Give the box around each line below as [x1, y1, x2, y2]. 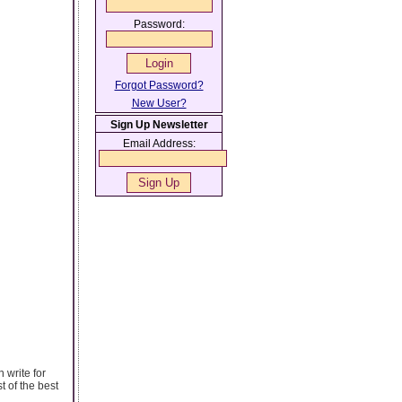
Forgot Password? [114, 79, 204, 92]
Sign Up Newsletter [109, 118, 208, 131]
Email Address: [122, 137, 196, 150]
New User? [131, 97, 187, 109]
